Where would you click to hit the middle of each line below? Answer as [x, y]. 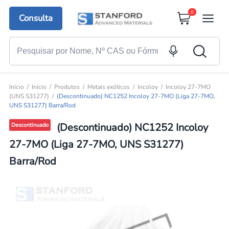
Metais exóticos [108, 87]
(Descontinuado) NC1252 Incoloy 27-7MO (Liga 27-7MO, [136, 96]
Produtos [67, 87]
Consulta [36, 18]
